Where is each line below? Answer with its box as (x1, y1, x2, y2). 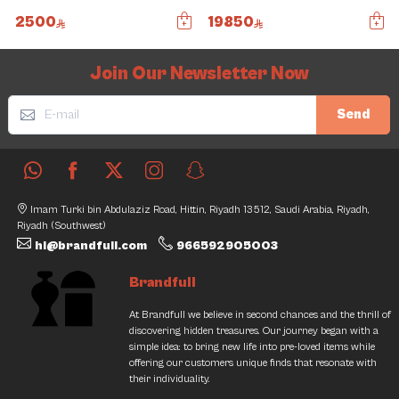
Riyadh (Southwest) (17, 220, 106, 232)
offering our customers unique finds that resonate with (129, 357, 377, 370)
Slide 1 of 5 (6, 51, 74, 68)
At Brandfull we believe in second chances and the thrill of (129, 309, 391, 322)
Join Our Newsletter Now (90, 63, 309, 85)
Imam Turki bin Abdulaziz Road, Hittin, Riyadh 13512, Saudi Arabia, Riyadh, (30, 204, 370, 216)
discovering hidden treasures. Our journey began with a (129, 325, 379, 338)
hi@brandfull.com (35, 239, 147, 254)
